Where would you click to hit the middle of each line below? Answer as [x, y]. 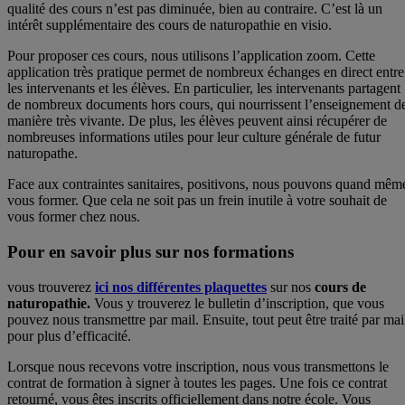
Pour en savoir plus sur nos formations [151, 251]
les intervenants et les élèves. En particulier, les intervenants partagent [204, 89]
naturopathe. [42, 154]
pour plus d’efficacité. [69, 335]
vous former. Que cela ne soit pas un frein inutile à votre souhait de [197, 201]
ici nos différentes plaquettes [181, 287]
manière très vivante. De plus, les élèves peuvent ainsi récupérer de [197, 121]
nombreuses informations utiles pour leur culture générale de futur [194, 137]
